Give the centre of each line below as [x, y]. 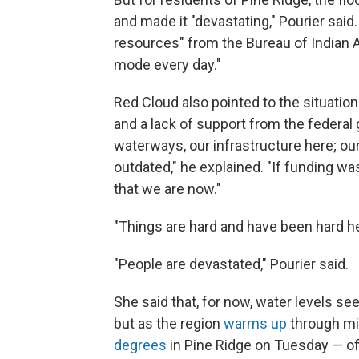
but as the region [169, 323]
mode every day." [167, 64]
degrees [140, 345]
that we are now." [167, 188]
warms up [255, 323]
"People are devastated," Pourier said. [231, 264]
